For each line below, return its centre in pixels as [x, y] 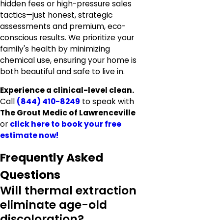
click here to [36, 124]
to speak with [107, 102]
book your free [91, 124]
